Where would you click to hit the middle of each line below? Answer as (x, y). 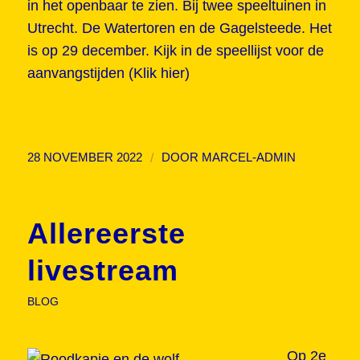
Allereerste (106, 233)
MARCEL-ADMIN (248, 157)
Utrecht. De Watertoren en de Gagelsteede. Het (179, 29)
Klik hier (159, 74)
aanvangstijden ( (80, 74)
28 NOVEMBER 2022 (84, 157)
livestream (102, 270)
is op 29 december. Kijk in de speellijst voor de (175, 51)
